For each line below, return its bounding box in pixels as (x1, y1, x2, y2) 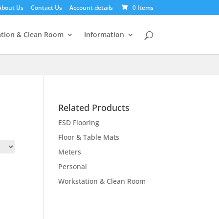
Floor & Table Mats (58, 132, 120, 142)
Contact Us (30, 3, 62, 12)
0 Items (132, 3, 153, 12)
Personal (58, 161, 88, 171)
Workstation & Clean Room (58, 176, 146, 186)
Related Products (58, 101, 130, 113)
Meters (58, 147, 82, 156)
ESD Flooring (58, 117, 100, 127)
